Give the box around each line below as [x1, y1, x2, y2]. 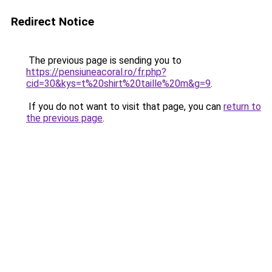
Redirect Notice [11, 15, 94, 29]
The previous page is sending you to [26, 55, 182, 66]
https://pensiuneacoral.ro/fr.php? [26, 66, 166, 78]
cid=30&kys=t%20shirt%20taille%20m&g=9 [26, 78, 211, 89]
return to [223, 101, 261, 112]
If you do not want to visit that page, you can [26, 101, 223, 112]
